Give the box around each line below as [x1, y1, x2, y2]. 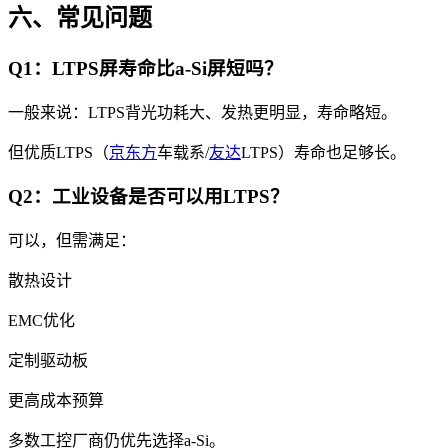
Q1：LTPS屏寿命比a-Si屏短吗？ [8, 58, 283, 80]
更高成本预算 [8, 392, 104, 410]
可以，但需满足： [8, 232, 136, 250]
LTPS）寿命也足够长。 [241, 143, 406, 161]
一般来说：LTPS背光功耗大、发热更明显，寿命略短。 [8, 103, 397, 121]
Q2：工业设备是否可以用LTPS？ [8, 186, 289, 208]
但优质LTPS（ [8, 143, 109, 161]
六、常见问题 [8, 5, 152, 32]
